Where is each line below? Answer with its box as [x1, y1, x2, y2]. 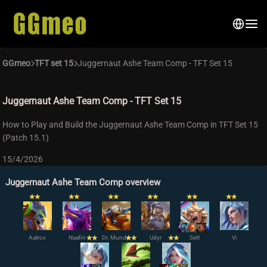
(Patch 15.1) [2, 133, 49, 142]
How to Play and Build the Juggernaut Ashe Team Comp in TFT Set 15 [2, 120, 258, 129]
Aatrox [29, 234, 46, 241]
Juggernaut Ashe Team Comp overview [5, 177, 160, 188]
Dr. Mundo [102, 234, 130, 241]
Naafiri [68, 234, 85, 241]
